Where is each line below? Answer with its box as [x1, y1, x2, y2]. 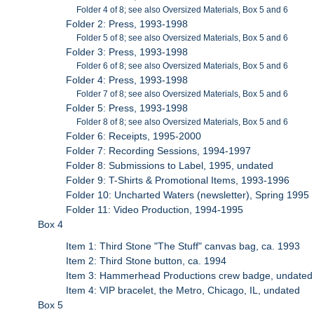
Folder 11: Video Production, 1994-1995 [66, 204, 244, 216]
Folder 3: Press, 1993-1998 [66, 46, 189, 58]
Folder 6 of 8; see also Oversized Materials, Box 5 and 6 [76, 61, 289, 71]
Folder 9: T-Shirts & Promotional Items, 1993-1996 [66, 175, 290, 186]
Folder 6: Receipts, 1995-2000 [66, 130, 202, 142]
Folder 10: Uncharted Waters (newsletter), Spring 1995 [66, 189, 310, 201]
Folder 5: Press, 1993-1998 [66, 102, 189, 114]
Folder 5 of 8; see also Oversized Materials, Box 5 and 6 [76, 33, 289, 43]
